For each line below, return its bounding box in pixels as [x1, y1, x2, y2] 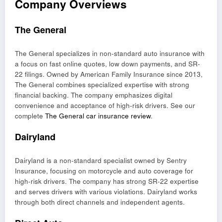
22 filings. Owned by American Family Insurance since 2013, [15, 69, 203, 79]
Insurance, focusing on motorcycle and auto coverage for [15, 166, 193, 175]
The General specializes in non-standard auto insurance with [15, 48, 205, 58]
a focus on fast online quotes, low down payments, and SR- [15, 58, 200, 68]
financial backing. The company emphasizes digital [15, 90, 172, 100]
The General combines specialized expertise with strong [15, 79, 189, 89]
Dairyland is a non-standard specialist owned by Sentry [15, 155, 187, 165]
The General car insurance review [45, 111, 151, 120]
